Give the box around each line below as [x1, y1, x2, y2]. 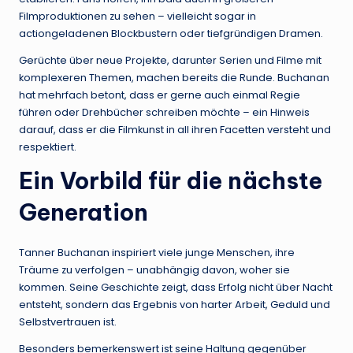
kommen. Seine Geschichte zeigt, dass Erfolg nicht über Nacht [19, 280, 333, 294]
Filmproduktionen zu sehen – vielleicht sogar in [19, 9, 256, 23]
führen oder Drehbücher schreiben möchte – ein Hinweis [19, 105, 310, 119]
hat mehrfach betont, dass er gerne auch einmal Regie [19, 87, 300, 102]
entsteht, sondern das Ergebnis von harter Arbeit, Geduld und [19, 297, 330, 311]
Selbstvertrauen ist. [19, 314, 117, 329]
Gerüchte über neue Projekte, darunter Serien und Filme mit [19, 53, 321, 67]
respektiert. [19, 139, 76, 154]
